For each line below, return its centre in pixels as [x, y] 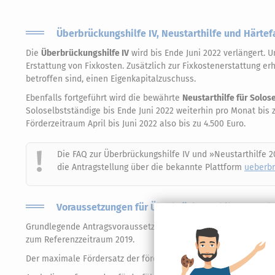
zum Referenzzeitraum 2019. [80, 239]
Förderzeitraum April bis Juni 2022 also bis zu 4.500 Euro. [136, 123]
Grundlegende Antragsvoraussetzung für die [113, 227]
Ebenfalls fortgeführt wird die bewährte [104, 98]
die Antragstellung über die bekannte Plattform [151, 167]
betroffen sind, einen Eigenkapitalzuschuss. [111, 79]
